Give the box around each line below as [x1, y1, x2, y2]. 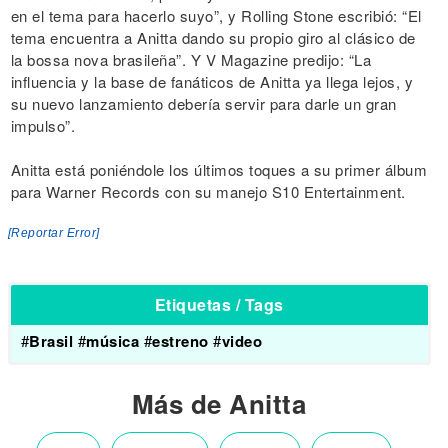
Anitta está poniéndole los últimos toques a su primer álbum [10, 159, 427, 180]
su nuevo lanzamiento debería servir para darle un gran [10, 93, 397, 114]
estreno [152, 330, 209, 352]
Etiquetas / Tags [154, 293, 284, 316]
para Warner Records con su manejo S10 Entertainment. [10, 181, 406, 202]
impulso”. [10, 115, 75, 136]
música [86, 330, 139, 352]
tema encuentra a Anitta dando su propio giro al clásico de [10, 27, 416, 48]
